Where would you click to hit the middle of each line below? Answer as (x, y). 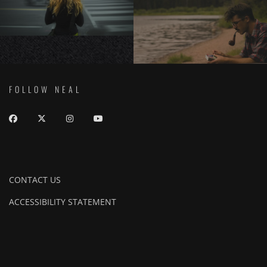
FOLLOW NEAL (45, 89)
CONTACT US (35, 180)
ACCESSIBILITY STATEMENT (63, 202)
